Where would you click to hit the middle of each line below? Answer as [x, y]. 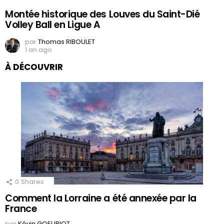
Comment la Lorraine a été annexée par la [101, 198]
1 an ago [38, 50]
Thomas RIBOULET [66, 42]
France [21, 209]
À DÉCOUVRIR [34, 67]
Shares [32, 182]
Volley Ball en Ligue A [53, 25]
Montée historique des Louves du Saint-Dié [102, 14]
